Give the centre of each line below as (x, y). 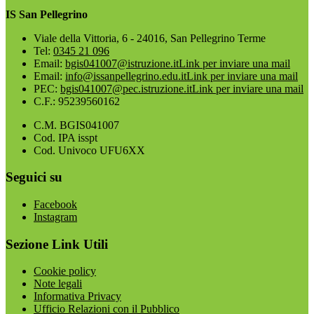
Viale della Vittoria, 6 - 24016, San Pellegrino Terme (150, 38)
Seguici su (34, 177)
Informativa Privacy (77, 296)
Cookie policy (65, 271)
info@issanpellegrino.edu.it (126, 76)
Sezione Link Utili (57, 244)
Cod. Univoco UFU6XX (89, 150)
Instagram (55, 217)
